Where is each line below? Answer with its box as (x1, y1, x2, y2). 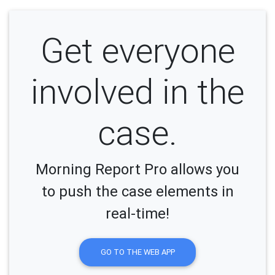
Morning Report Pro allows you (36, 160, 239, 178)
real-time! (106, 204, 169, 222)
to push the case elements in (41, 182, 234, 200)
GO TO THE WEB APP (100, 247, 175, 258)
